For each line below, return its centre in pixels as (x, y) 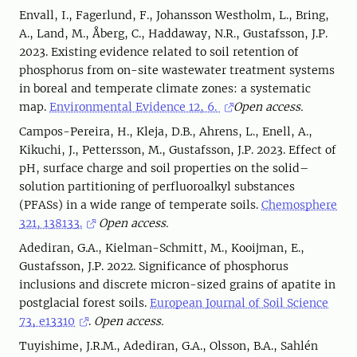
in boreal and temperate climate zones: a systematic (165, 88)
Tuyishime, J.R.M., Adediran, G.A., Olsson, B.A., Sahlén (169, 346)
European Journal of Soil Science (239, 303)
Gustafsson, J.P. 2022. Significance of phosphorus (154, 266)
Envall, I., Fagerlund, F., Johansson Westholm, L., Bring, (174, 15)
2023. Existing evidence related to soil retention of (159, 52)
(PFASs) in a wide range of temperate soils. (140, 205)
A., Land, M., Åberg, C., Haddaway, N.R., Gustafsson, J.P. (173, 33)
